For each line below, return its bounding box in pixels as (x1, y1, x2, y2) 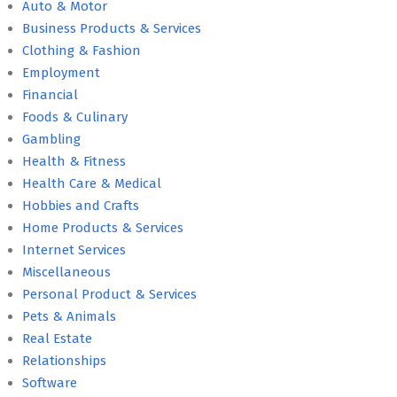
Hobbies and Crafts (22, 197, 139, 214)
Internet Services (22, 241, 126, 258)
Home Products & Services (22, 219, 183, 236)
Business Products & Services (22, 19, 201, 36)
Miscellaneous (22, 263, 111, 280)
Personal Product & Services (22, 285, 197, 302)
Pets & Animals (22, 307, 116, 324)
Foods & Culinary (22, 108, 128, 125)
